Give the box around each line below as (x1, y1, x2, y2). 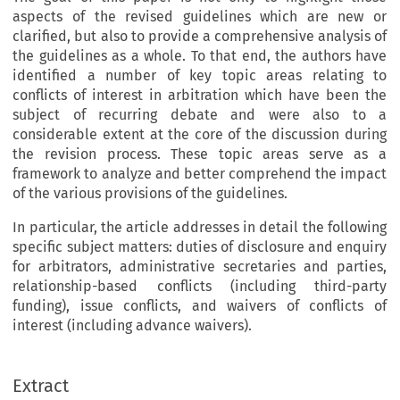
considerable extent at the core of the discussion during (12, 126, 387, 144)
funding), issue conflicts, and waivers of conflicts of (12, 297, 387, 315)
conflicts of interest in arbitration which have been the (12, 87, 387, 104)
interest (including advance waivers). (12, 317, 253, 335)
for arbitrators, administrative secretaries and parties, (12, 258, 387, 276)
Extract (12, 375, 70, 397)
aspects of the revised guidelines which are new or (12, 8, 387, 26)
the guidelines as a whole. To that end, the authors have (12, 47, 387, 65)
